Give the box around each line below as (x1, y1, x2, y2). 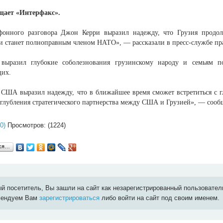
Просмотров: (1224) (5, 121, 66, 129)
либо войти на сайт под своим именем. (100, 194, 220, 202)
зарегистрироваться (39, 194, 100, 202)
